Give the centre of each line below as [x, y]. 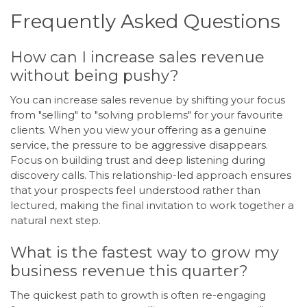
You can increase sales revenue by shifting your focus [148, 99]
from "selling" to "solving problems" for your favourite [147, 114]
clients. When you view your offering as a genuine [138, 130]
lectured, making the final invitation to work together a [152, 205]
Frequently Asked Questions [145, 21]
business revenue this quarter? [129, 271]
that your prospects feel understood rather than [135, 190]
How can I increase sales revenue [137, 57]
